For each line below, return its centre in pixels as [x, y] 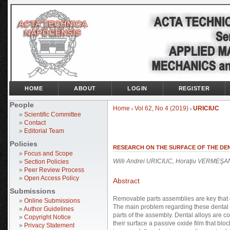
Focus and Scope [49, 154]
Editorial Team [44, 131]
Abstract [126, 180]
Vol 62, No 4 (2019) [161, 109]
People [22, 105]
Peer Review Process [54, 170]
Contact [35, 123]
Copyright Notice [47, 217]
